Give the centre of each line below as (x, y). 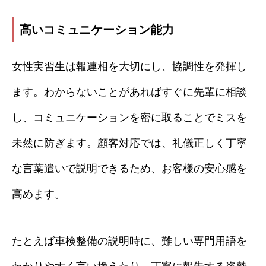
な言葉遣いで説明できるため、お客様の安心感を (129, 169)
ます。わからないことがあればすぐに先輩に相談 (129, 92)
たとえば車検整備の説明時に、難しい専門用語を (129, 241)
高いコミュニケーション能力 (97, 30)
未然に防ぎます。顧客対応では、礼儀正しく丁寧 (129, 143)
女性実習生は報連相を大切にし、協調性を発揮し (129, 66)
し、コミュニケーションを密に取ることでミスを (129, 118)
